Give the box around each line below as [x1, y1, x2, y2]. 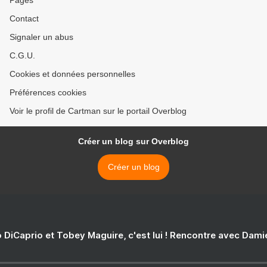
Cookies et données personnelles [10, 69, 135, 79]
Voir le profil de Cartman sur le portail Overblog [10, 106, 187, 116]
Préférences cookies [10, 88, 86, 98]
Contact [10, 14, 39, 24]
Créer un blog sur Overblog [78, 136, 189, 147]
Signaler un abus [10, 32, 73, 42]
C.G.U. [10, 51, 35, 61]
